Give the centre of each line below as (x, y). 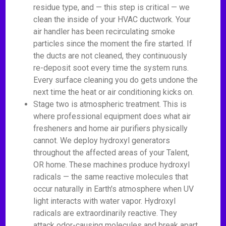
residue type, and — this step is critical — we (112, 7)
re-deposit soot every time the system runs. (111, 68)
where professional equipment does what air (112, 116)
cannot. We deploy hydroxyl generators (102, 140)
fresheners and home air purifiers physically (111, 128)
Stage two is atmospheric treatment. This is (110, 104)
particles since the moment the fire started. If (113, 44)
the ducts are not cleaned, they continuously (110, 56)
